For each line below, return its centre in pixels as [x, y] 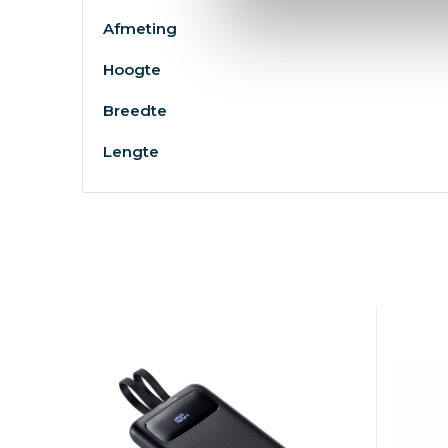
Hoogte [131, 69]
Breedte [134, 110]
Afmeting [139, 28]
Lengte [130, 151]
